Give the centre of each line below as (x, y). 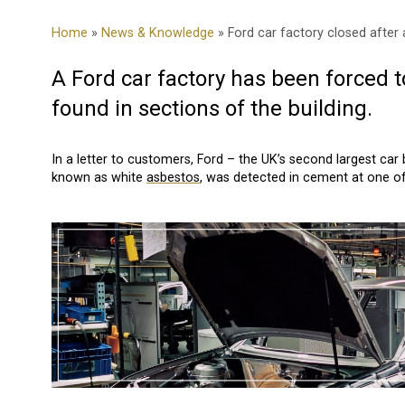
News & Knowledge (158, 33)
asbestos (173, 177)
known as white (99, 177)
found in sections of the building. (212, 109)
